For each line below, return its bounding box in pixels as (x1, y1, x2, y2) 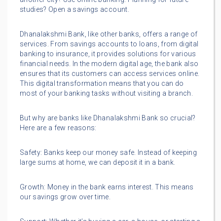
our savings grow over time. (20, 193, 111, 201)
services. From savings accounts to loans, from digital (20, 40, 199, 48)
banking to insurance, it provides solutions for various (20, 50, 196, 58)
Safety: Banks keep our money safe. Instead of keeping (20, 148, 197, 157)
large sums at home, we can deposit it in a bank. (20, 158, 176, 167)
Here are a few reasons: (20, 124, 97, 132)
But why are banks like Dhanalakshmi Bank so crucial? (20, 114, 196, 122)
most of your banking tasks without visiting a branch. (20, 89, 193, 98)
